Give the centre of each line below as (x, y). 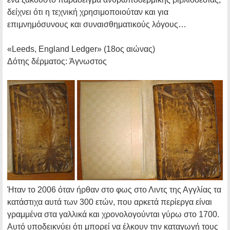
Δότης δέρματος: (37, 62)
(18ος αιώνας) (128, 49)
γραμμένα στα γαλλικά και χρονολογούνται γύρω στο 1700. (113, 214)
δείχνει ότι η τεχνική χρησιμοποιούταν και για (88, 12)
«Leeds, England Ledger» (54, 49)
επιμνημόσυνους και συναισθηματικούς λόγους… (97, 25)
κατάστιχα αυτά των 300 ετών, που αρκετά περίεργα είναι (110, 202)
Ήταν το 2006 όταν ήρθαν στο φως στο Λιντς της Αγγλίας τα (114, 189)
